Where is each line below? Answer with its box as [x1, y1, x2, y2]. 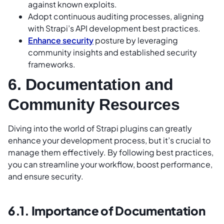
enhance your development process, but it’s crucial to [8, 135, 210, 146]
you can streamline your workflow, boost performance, [8, 159, 212, 170]
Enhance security [28, 35, 93, 46]
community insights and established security [28, 47, 197, 58]
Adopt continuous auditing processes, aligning [28, 11, 204, 22]
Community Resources [8, 95, 180, 114]
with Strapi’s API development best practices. [28, 23, 200, 34]
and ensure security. [8, 171, 85, 182]
